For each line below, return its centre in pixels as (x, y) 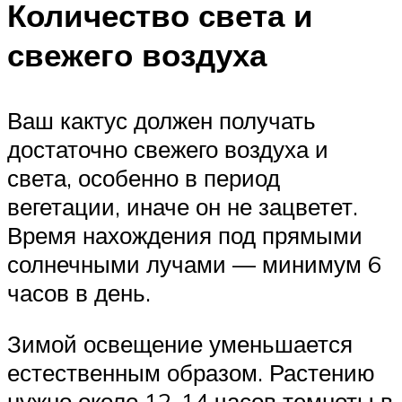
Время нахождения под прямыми (185, 235)
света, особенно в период (144, 177)
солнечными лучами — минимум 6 (194, 263)
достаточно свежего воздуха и (168, 149)
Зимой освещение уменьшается (180, 344)
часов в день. (79, 292)
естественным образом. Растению (191, 373)
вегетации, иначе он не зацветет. (183, 206)
